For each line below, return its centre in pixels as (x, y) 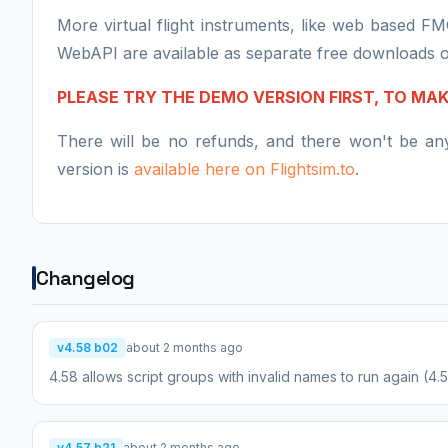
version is (95, 168)
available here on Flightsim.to (244, 168)
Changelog (85, 277)
